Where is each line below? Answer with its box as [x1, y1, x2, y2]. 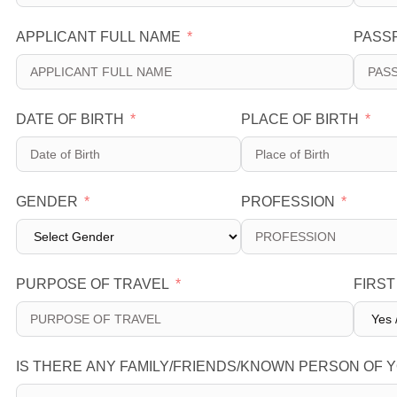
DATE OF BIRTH [16, 112, 125, 127]
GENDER [16, 194, 79, 209]
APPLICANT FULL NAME [16, 29, 182, 44]
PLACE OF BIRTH [241, 112, 360, 127]
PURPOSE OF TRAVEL [16, 276, 170, 292]
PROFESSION [241, 194, 336, 209]
